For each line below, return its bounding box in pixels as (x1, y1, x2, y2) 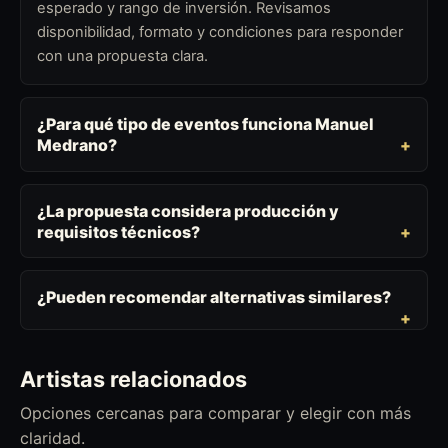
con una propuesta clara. (37, 47, 208, 66)
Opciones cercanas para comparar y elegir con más (20, 402, 411, 423)
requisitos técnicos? (37, 221, 200, 242)
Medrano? (37, 135, 117, 156)
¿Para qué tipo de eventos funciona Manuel (37, 114, 374, 135)
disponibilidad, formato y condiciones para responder (37, 23, 403, 42)
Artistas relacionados (20, 366, 247, 393)
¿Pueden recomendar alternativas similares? (37, 287, 391, 308)
